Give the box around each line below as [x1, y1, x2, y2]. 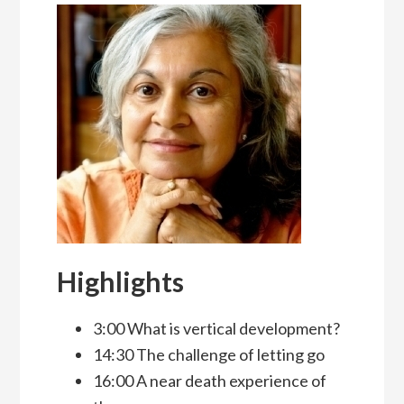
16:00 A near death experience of [92, 371, 326, 391]
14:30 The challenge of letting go [92, 344, 325, 365]
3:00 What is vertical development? [92, 318, 340, 339]
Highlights [56, 265, 184, 298]
